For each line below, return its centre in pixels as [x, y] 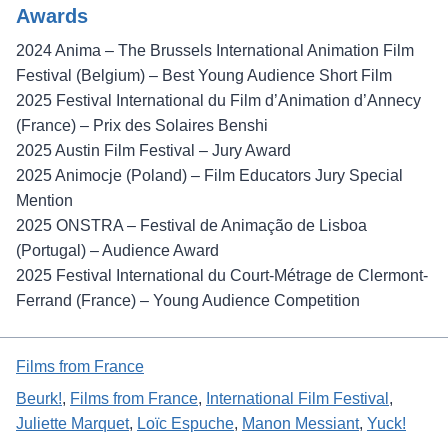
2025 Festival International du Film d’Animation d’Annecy [218, 100]
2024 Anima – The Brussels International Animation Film [215, 50]
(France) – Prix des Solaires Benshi [142, 125]
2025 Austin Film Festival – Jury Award [153, 150]
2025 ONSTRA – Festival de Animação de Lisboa [191, 225]
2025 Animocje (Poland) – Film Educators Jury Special [209, 175]
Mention [44, 200]
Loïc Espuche [185, 423]
